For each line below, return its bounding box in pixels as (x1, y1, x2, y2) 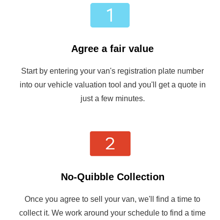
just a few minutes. (80, 94, 145, 103)
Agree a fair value (71, 43, 154, 55)
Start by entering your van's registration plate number (21, 67, 204, 76)
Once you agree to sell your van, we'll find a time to (25, 195, 200, 204)
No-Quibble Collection (60, 171, 165, 183)
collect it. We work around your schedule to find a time (19, 209, 206, 218)
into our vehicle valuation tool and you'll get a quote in (19, 81, 206, 89)
